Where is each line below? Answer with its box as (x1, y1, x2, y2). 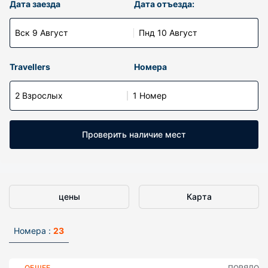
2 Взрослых (15, 90, 63, 100)
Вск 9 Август (15, 28, 68, 38)
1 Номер (133, 90, 167, 100)
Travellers (10, 62, 50, 72)
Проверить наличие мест (82, 129, 186, 139)
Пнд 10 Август (139, 28, 197, 38)
